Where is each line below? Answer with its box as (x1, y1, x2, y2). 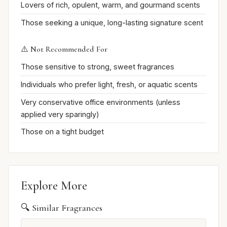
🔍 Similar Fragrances (21, 202, 102, 213)
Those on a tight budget (21, 127, 104, 136)
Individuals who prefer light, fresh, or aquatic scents (21, 80, 198, 89)
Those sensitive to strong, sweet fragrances (21, 62, 174, 71)
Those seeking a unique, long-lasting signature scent (21, 18, 203, 27)
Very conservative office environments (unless (21, 97, 180, 106)
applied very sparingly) (21, 109, 99, 119)
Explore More (21, 178, 87, 193)
